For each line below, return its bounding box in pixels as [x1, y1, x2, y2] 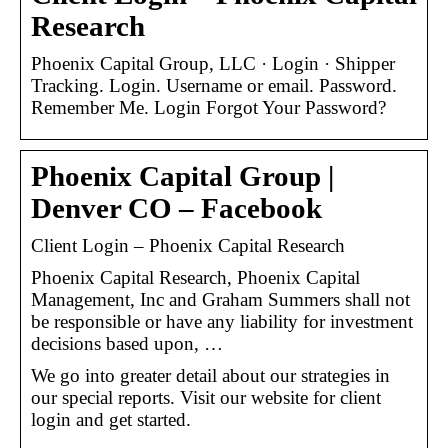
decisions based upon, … [31, 332, 223, 354]
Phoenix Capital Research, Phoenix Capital [31, 266, 360, 288]
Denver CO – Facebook [31, 192, 322, 224]
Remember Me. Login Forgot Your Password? [31, 96, 386, 118]
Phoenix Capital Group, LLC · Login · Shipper [31, 52, 395, 74]
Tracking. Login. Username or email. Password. [31, 74, 397, 96]
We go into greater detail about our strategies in [31, 364, 390, 386]
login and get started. [31, 408, 191, 430]
